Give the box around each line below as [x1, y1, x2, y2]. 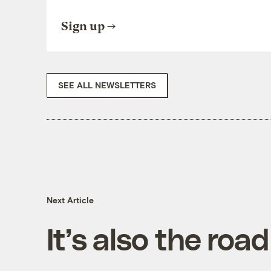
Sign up [60, 19, 105, 33]
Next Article [46, 195, 94, 206]
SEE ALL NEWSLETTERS [57, 79, 156, 90]
